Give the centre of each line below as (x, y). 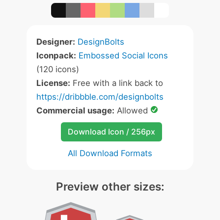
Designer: (56, 42)
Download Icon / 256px (111, 132)
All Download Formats (110, 153)
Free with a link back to (117, 83)
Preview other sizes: (110, 186)
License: (53, 83)
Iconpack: (56, 55)
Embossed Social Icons (123, 55)
